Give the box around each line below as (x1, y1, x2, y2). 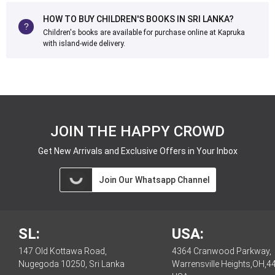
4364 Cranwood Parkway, (172, 246, 271, 256)
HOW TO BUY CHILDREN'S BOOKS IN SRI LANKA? (43, 14, 234, 24)
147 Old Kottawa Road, (18, 246, 107, 256)
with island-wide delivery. (43, 39, 125, 48)
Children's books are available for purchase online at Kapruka (43, 28, 245, 37)
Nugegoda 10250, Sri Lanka (18, 259, 125, 269)
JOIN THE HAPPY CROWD (50, 123, 225, 140)
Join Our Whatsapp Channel (98, 175, 210, 185)
